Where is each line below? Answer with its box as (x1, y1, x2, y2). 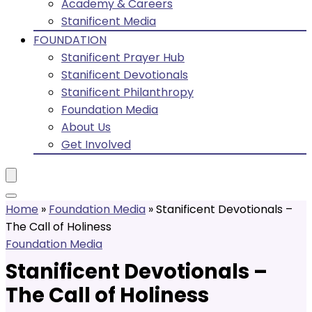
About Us (61, 119, 111, 135)
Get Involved (61, 136, 131, 153)
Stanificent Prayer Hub (61, 49, 185, 65)
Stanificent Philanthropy (61, 84, 194, 100)
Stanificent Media (61, 13, 156, 29)
